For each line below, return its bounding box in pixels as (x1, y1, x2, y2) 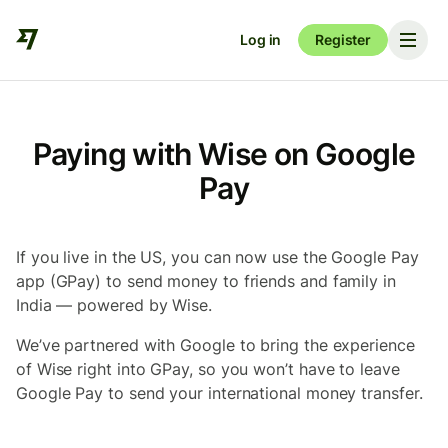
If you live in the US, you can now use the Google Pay (16, 247, 419, 267)
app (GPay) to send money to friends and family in (16, 271, 396, 291)
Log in (240, 31, 282, 48)
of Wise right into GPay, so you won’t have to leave (16, 359, 400, 379)
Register (315, 31, 371, 48)
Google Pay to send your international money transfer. (16, 383, 428, 403)
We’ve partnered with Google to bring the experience (16, 335, 415, 355)
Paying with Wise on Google (32, 136, 416, 172)
